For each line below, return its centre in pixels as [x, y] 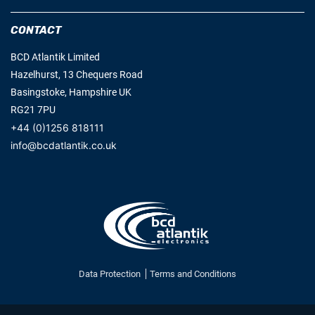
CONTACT [36, 30]
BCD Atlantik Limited [55, 57]
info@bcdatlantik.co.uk [64, 145]
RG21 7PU [33, 110]
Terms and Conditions [193, 274]
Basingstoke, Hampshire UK [71, 92]
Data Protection [111, 274]
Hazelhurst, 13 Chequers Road [77, 75]
